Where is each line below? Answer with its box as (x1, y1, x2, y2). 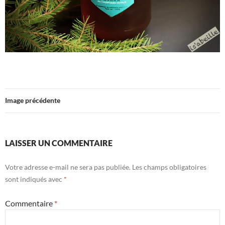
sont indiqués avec (5, 174, 64, 183)
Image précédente (5, 95, 60, 104)
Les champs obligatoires (132, 162, 206, 171)
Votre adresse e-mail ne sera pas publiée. (5, 162, 131, 171)
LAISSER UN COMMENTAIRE (5, 138, 113, 148)
